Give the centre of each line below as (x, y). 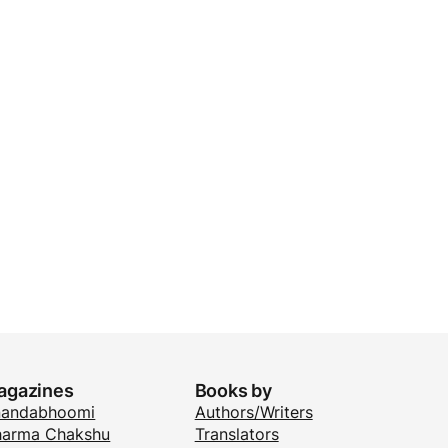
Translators (236, 433)
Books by (233, 390)
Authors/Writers (253, 411)
